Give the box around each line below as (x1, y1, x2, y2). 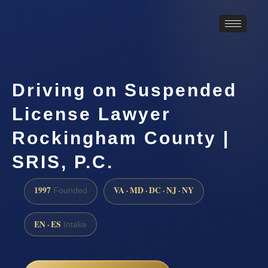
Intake (61, 220, 87, 229)
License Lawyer (12, 103, 171, 124)
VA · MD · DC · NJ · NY (114, 184, 194, 196)
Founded (51, 185, 87, 195)
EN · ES (34, 218, 61, 230)
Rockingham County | (12, 127, 230, 148)
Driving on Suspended (12, 80, 237, 100)
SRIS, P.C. (12, 151, 114, 172)
